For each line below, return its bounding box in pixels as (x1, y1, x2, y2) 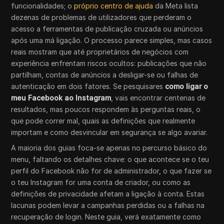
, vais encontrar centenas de (111, 93, 206, 102)
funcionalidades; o (11, 1, 74, 10)
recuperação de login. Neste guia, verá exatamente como (11, 212, 201, 221)
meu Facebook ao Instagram (11, 93, 111, 102)
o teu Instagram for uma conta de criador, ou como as (11, 178, 191, 186)
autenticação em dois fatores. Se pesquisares (11, 82, 165, 90)
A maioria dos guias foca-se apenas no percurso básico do (11, 143, 207, 152)
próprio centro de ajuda (74, 1, 153, 10)
